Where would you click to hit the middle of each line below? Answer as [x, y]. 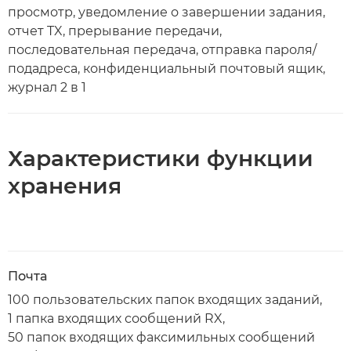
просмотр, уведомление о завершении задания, [166, 12]
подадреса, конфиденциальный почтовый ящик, [166, 69]
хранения [65, 186]
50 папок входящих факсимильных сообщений [161, 337]
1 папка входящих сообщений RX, [116, 318]
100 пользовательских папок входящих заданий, [165, 300]
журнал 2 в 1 [47, 87]
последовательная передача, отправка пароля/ [162, 50]
